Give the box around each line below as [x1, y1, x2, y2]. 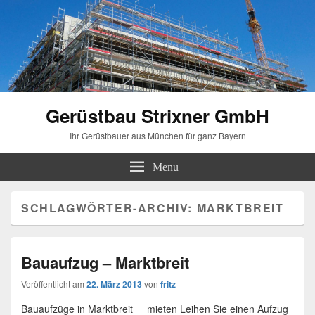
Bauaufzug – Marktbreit [21, 251, 189, 274]
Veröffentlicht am [21, 278, 86, 290]
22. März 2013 [86, 278, 142, 291]
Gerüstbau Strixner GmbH [46, 103, 269, 129]
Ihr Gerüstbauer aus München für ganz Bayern [69, 129, 246, 142]
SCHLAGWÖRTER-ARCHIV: [21, 200, 197, 217]
